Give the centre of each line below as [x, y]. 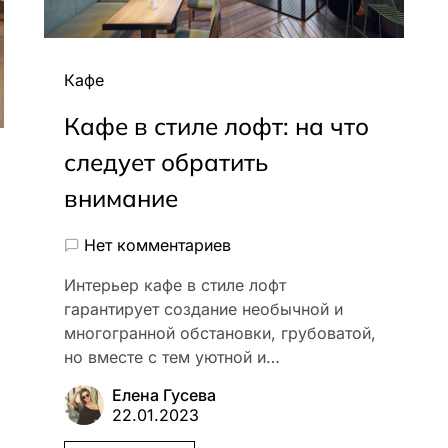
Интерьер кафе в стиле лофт [175, 284]
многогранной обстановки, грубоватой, [220, 332]
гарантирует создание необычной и [203, 308]
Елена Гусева [164, 394]
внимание [121, 197]
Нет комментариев [157, 244]
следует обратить [166, 161]
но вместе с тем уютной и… [172, 356]
